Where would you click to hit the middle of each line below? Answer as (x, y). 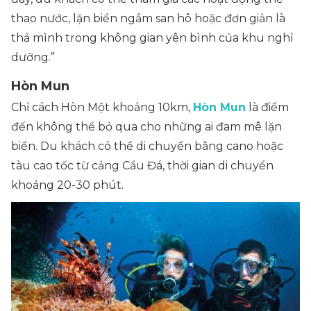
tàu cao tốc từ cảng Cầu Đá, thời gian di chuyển (142, 166)
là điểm (267, 108)
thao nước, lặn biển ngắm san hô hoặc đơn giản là (148, 19)
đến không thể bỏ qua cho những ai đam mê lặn (146, 127)
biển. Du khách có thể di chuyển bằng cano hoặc (147, 146)
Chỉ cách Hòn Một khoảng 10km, (102, 108)
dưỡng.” (33, 58)
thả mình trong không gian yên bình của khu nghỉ (152, 38)
